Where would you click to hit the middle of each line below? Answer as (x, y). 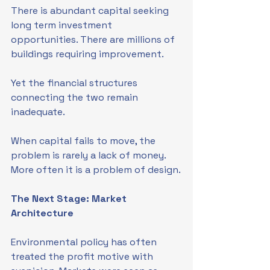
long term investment (63, 25)
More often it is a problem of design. (96, 170)
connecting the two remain (76, 97)
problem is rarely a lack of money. (89, 155)
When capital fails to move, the (84, 141)
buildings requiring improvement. (87, 54)
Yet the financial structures (75, 83)
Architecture (42, 213)
